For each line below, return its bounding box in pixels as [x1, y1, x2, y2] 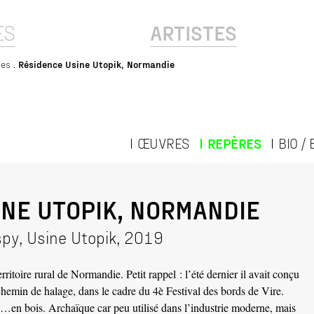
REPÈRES [207, 134, 261, 151]
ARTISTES [150, 20, 237, 45]
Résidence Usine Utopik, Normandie [18, 58, 175, 70]
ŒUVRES [137, 134, 189, 151]
